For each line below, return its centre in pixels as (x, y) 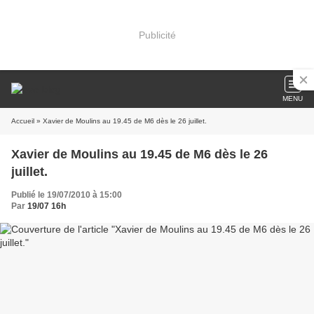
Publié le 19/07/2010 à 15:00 (67, 195)
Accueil (23, 121)
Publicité (157, 35)
